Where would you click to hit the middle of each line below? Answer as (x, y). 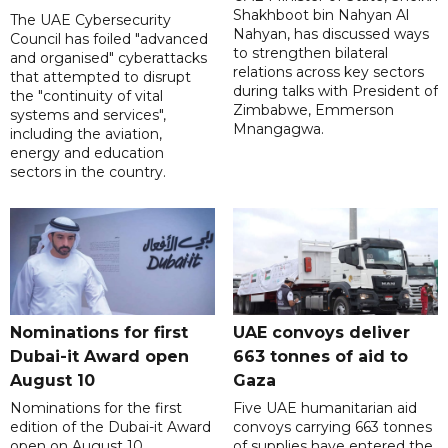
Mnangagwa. (278, 128)
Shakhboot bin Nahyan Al (320, 14)
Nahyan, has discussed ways (330, 33)
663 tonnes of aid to (320, 356)
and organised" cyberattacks (108, 57)
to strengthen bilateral (310, 52)
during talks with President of (335, 90)
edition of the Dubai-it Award (110, 426)
